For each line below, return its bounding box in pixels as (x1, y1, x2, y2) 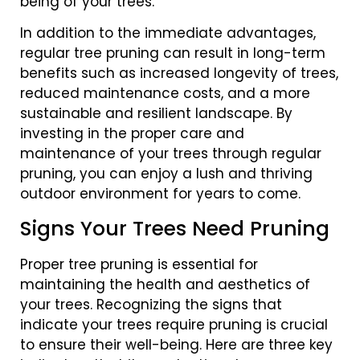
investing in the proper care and (20, 124, 244, 144)
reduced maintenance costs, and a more (20, 84, 310, 104)
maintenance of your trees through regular (20, 144, 321, 164)
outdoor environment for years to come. (20, 184, 301, 204)
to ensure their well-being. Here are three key (20, 334, 333, 354)
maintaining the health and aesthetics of (20, 274, 310, 294)
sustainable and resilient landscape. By (20, 104, 292, 124)
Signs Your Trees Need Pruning (20, 214, 329, 243)
